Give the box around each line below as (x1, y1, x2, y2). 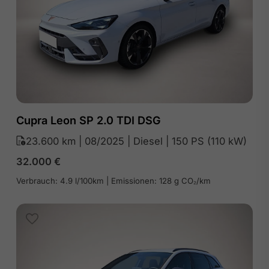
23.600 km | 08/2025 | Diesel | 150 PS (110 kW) (25, 134, 247, 147)
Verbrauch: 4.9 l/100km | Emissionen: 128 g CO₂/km (16, 175, 211, 186)
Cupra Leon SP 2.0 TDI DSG (16, 113, 161, 127)
